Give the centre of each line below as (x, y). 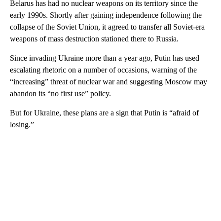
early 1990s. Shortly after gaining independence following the (106, 15)
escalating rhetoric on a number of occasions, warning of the (103, 70)
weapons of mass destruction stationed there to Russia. (94, 39)
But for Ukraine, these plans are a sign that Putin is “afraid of (104, 113)
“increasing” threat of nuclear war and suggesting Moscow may (109, 82)
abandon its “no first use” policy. (60, 93)
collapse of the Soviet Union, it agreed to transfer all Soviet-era (107, 27)
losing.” (22, 125)
